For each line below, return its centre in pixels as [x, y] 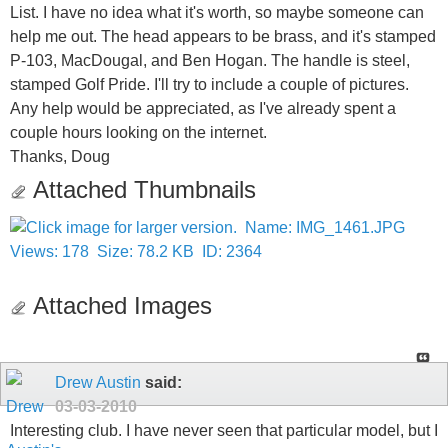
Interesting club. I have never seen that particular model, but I [224, 431]
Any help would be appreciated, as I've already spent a [203, 108]
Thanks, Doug [60, 156]
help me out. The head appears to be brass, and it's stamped [223, 36]
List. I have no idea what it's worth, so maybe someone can [217, 12]
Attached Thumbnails [141, 190]
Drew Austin [98, 383]
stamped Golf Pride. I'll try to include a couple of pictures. [209, 84]
